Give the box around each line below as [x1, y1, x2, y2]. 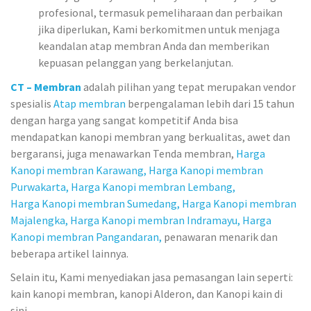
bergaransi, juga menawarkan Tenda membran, [10, 146, 234, 160]
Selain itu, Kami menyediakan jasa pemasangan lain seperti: [10, 270, 293, 285]
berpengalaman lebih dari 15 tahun [128, 96, 294, 110]
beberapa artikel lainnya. [10, 246, 128, 260]
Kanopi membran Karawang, [10, 162, 146, 177]
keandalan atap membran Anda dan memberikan [38, 39, 269, 53]
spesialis [10, 96, 53, 110]
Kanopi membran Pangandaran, [10, 229, 162, 244]
